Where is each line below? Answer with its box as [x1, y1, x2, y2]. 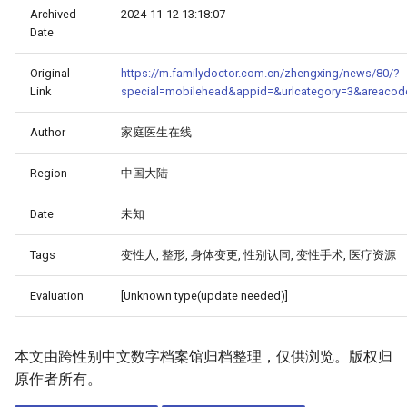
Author [30, 125, 65, 139]
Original [30, 66, 70, 80]
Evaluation [30, 289, 84, 303]
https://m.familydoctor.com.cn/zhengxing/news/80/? [121, 66, 399, 80]
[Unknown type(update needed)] [121, 289, 288, 303]
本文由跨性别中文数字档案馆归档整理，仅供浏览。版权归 [15, 348, 392, 365]
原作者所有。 [15, 371, 102, 388]
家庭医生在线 [121, 125, 192, 139]
